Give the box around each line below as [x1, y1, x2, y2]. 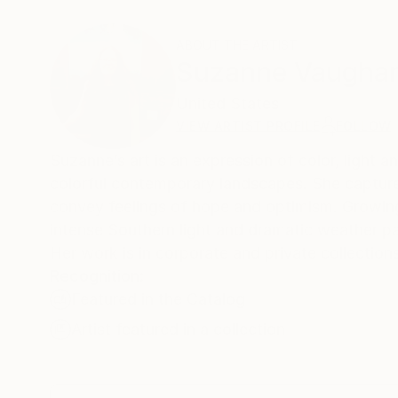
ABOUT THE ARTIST [176, 37, 298, 53]
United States [176, 94, 279, 114]
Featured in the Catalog [71, 290, 245, 309]
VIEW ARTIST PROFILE [176, 118, 321, 134]
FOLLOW [335, 118, 392, 134]
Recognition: [50, 267, 144, 286]
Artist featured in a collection [71, 320, 285, 339]
